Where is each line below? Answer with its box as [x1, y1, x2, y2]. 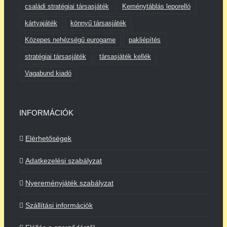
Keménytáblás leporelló [122, 3, 191, 10]
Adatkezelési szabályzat [25, 157, 102, 165]
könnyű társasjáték [70, 19, 126, 27]
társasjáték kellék [99, 53, 151, 60]
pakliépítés [129, 36, 161, 44]
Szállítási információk [25, 201, 93, 210]
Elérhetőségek [25, 134, 71, 143]
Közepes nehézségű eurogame [25, 36, 116, 44]
